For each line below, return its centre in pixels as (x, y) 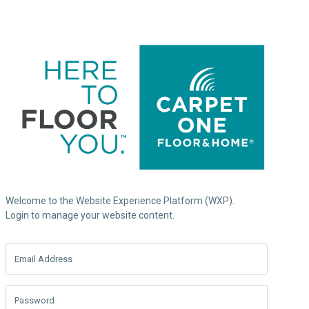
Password (34, 300)
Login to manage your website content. (90, 215)
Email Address (43, 259)
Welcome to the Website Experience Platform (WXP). (120, 200)
